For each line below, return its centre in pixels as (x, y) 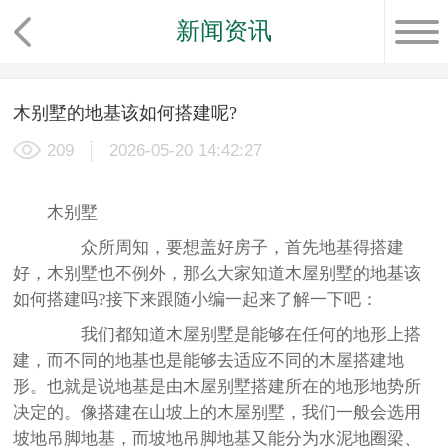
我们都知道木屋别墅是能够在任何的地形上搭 (234, 334)
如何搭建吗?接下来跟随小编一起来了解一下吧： (196, 299)
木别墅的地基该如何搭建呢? (125, 112)
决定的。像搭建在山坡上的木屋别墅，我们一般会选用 (217, 412)
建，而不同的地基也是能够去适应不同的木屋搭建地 (209, 360)
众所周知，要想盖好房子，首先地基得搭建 (226, 247)
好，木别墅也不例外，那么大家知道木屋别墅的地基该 (217, 273)
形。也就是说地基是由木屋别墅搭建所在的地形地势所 (217, 386)
